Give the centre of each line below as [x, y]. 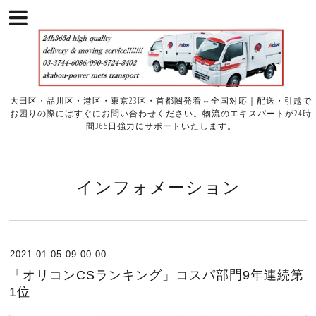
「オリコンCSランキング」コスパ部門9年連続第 [157, 275]
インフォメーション [158, 187]
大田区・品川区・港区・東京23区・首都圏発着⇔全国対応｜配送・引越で [161, 101]
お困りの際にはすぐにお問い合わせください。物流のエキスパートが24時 [161, 114]
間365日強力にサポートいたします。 [161, 126]
